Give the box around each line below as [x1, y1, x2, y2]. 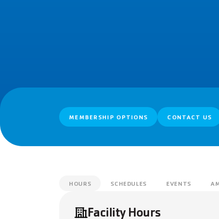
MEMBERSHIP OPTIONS [68, 113, 148, 121]
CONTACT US [167, 113, 212, 121]
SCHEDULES [110, 179, 147, 188]
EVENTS [166, 179, 191, 188]
